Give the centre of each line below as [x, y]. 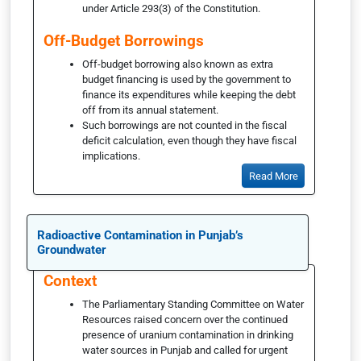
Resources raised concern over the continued [185, 320]
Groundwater [72, 250]
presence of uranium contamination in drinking [188, 335]
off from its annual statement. [151, 110]
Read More [273, 176]
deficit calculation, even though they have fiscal [189, 140]
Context [70, 281]
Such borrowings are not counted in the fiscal [185, 125]
